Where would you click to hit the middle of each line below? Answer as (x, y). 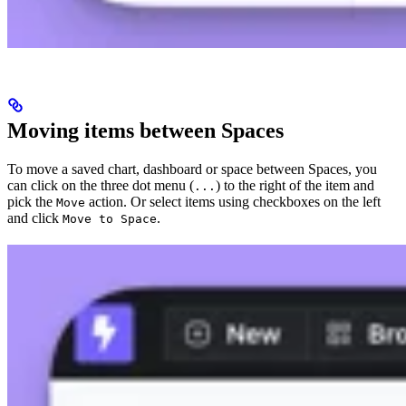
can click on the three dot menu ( (101, 185)
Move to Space (110, 218)
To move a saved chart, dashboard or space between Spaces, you (192, 169)
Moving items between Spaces (145, 130)
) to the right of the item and (295, 185)
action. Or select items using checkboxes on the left (233, 201)
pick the (32, 201)
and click (35, 217)
